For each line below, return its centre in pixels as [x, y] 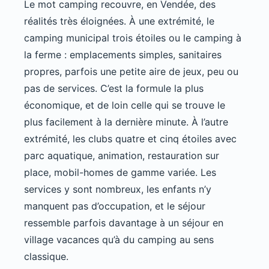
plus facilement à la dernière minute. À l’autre [126, 122]
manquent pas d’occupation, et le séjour [115, 206]
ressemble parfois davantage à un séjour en [124, 223]
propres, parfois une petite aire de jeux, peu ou [131, 72]
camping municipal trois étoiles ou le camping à [133, 38]
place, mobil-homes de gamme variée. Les [120, 173]
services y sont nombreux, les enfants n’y [118, 189]
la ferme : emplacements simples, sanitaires [123, 55]
